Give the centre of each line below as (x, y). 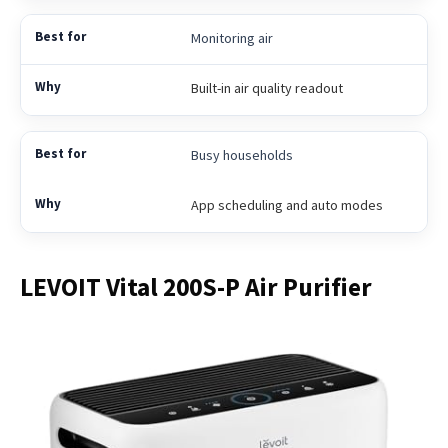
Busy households (241, 155)
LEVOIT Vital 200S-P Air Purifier (196, 286)
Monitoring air (231, 38)
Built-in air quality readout (266, 88)
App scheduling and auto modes (286, 205)
